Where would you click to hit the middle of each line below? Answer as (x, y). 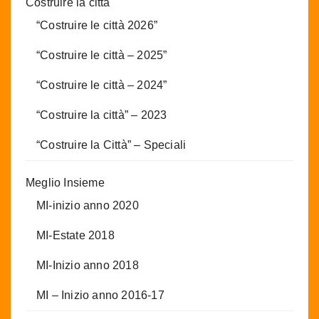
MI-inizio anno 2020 (88, 206)
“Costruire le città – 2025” (102, 56)
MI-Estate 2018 (75, 236)
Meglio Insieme (65, 183)
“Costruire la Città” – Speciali (111, 145)
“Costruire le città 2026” (97, 26)
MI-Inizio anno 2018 (88, 266)
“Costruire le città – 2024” (102, 85)
